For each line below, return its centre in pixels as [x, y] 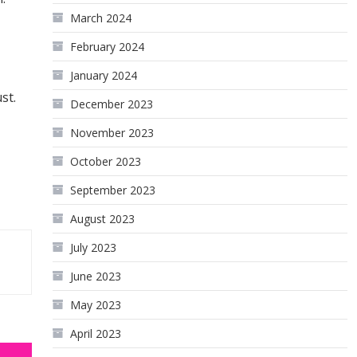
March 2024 [101, 18]
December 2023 [112, 104]
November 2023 [112, 133]
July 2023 [94, 247]
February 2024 [108, 47]
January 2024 [104, 75]
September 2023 [113, 190]
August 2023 [103, 219]
